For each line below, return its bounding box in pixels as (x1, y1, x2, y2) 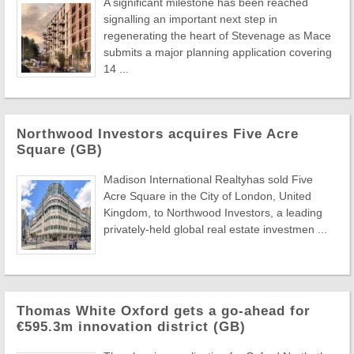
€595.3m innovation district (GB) (17, 319, 246, 334)
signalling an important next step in (104, 13, 277, 25)
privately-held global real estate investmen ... (104, 223, 327, 235)
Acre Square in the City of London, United (104, 190, 311, 202)
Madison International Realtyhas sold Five (104, 173, 313, 186)
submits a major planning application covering (104, 46, 332, 58)
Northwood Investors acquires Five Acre (17, 126, 299, 141)
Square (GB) (17, 142, 103, 157)
